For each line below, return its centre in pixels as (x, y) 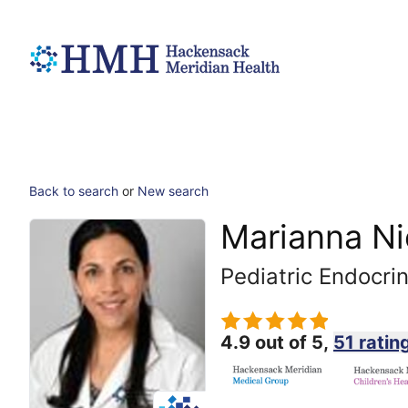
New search (173, 191)
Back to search (74, 191)
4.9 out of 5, (277, 342)
